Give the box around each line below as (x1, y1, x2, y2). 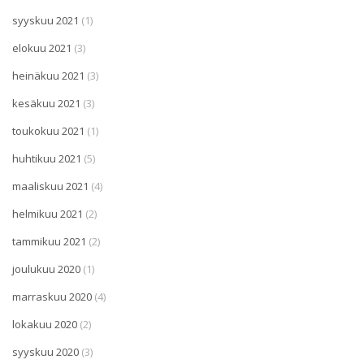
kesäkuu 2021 (12, 95, 80, 110)
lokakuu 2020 (12, 316, 77, 331)
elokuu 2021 (12, 40, 71, 55)
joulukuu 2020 (12, 261, 80, 276)
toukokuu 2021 (12, 123, 84, 138)
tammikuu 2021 (12, 233, 86, 249)
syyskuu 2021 (12, 12, 79, 28)
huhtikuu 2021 (12, 150, 81, 166)
